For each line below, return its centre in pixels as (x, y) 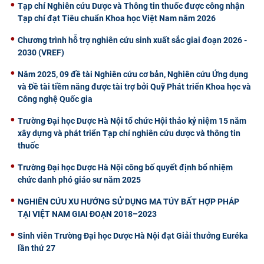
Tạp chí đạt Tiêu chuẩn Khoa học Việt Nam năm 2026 (117, 18)
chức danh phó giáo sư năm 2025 (79, 179)
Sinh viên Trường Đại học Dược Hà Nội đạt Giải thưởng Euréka (133, 235)
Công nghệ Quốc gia (55, 99)
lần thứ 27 (37, 248)
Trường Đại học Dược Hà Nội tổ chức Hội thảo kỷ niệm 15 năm (132, 121)
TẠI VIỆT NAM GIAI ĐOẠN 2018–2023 (87, 214)
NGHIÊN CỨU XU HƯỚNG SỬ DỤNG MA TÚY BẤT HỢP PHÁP (128, 201)
